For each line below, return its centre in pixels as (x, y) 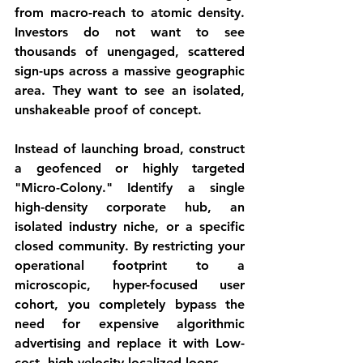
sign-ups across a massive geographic (130, 71)
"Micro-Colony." (64, 188)
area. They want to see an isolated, (130, 90)
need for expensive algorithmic (130, 324)
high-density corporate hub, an (130, 207)
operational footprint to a (130, 265)
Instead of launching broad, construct (130, 149)
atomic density (195, 13)
